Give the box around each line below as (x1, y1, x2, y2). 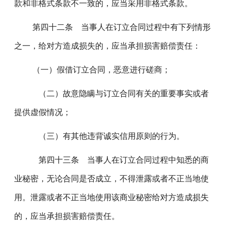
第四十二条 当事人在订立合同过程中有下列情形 (24, 23, 211, 31)
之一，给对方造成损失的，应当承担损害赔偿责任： (14, 42, 201, 50)
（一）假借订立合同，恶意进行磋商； (24, 65, 171, 74)
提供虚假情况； (14, 108, 71, 117)
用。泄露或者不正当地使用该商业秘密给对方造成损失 (14, 193, 209, 202)
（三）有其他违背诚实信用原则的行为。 (24, 132, 185, 140)
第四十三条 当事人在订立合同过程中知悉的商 (24, 156, 209, 164)
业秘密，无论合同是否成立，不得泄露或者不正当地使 (14, 174, 209, 183)
